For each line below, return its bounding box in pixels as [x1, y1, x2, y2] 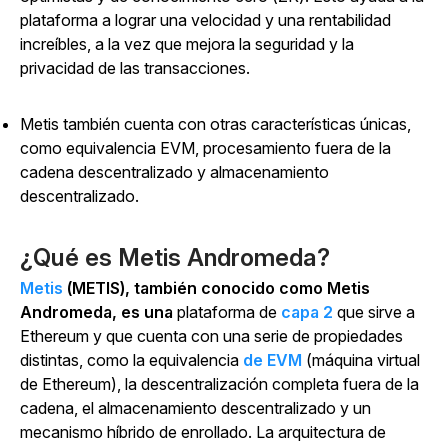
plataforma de [177, 302, 281, 322]
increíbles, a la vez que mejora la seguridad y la [20, 34, 354, 54]
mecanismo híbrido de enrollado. [20, 422, 252, 442]
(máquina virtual [302, 350, 420, 370]
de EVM [243, 350, 302, 370]
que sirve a [333, 302, 415, 322]
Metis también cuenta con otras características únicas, [20, 114, 411, 134]
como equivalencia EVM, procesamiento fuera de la [20, 138, 391, 158]
